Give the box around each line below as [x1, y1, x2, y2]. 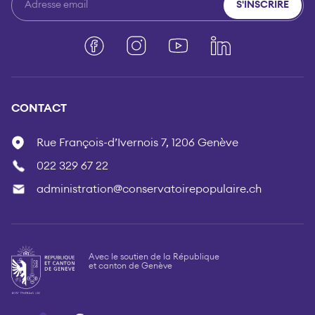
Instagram [146, 38, 199, 50]
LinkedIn [230, 38, 274, 50]
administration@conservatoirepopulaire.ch [37, 183, 262, 195]
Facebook [103, 38, 155, 50]
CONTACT [11, 102, 67, 114]
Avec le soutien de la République [89, 252, 219, 261]
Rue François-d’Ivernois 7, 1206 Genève [37, 136, 238, 148]
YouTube [188, 38, 231, 50]
